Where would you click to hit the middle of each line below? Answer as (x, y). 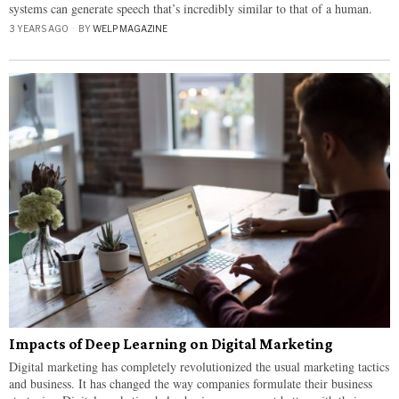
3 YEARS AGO (39, 28)
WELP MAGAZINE (130, 28)
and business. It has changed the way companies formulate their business (191, 383)
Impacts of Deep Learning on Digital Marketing (171, 344)
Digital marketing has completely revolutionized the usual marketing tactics (199, 366)
